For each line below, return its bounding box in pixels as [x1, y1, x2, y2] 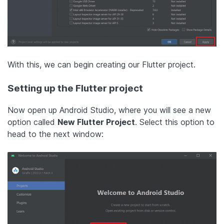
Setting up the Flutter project [7, 82, 143, 94]
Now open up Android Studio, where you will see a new [7, 104, 211, 115]
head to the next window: [7, 128, 103, 139]
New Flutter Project [57, 116, 135, 127]
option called [7, 116, 57, 127]
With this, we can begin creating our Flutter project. [7, 59, 195, 69]
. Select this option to [135, 116, 214, 127]
